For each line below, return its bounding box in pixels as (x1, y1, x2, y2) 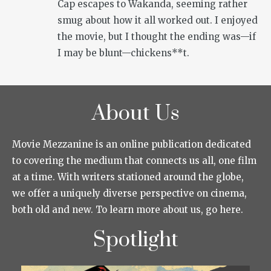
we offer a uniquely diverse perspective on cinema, (12, 188, 247, 200)
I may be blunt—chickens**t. (57, 47, 189, 59)
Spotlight (93, 227, 178, 254)
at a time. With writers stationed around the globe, (12, 171, 244, 183)
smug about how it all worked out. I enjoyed (57, 15, 258, 27)
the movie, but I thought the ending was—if (57, 31, 256, 43)
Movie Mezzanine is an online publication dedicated (12, 139, 251, 151)
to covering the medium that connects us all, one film (12, 155, 256, 167)
